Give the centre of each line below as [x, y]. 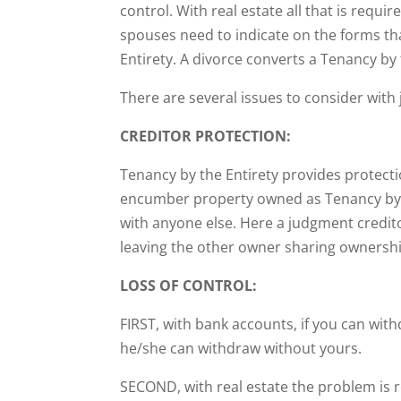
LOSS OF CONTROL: [189, 286]
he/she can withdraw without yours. [241, 349]
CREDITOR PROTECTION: [206, 137]
